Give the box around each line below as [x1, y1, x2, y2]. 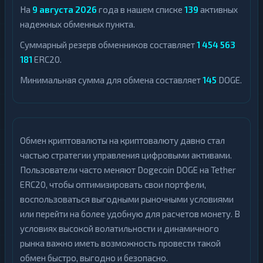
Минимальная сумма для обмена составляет [20, 75, 203, 85]
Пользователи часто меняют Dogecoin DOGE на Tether [20, 164, 236, 175]
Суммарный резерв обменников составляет [20, 39, 197, 50]
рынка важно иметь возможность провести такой [20, 238, 221, 248]
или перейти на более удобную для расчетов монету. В [20, 208, 240, 219]
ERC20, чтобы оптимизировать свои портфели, [20, 179, 206, 190]
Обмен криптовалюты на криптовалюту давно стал [20, 135, 225, 146]
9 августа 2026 [32, 4, 97, 15]
